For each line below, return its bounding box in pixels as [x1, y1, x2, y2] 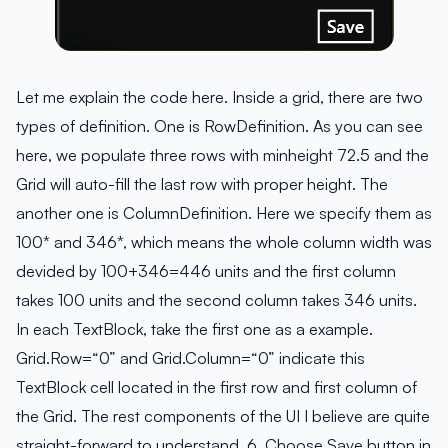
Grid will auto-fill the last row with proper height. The [16, 174, 388, 195]
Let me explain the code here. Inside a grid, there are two [16, 87, 423, 108]
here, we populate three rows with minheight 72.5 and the [16, 145, 429, 166]
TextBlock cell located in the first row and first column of [16, 377, 417, 398]
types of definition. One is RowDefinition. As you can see [16, 116, 423, 137]
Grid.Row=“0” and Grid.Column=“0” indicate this [16, 348, 365, 369]
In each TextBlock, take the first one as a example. [16, 319, 373, 340]
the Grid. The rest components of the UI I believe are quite [16, 406, 430, 427]
